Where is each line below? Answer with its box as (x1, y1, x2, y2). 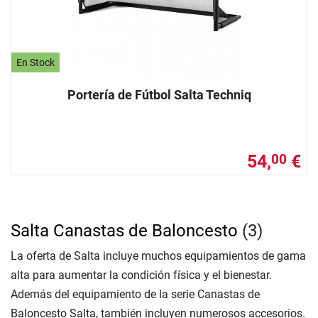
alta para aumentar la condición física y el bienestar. (11, 268, 272, 283)
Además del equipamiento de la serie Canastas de (11, 287, 260, 302)
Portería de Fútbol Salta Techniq (67, 87, 251, 103)
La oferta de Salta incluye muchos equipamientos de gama (11, 249, 306, 263)
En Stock (16, 56, 55, 69)
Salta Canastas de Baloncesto (11, 221, 238, 241)
